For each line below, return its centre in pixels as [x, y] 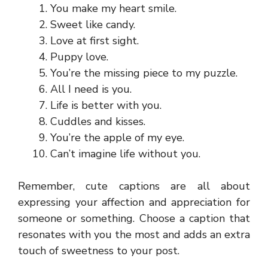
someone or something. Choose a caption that [134, 218]
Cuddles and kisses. [98, 121]
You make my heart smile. [113, 8]
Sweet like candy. [93, 25]
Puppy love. [79, 57]
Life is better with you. [106, 105]
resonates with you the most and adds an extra [134, 234]
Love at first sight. [95, 41]
